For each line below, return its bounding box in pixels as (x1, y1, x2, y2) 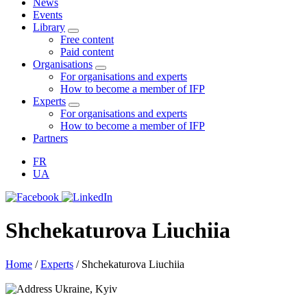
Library (33, 21, 65, 33)
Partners (33, 132, 68, 144)
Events (33, 9, 62, 21)
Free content (60, 34, 114, 45)
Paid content (60, 46, 114, 58)
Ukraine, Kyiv (55, 282, 117, 295)
